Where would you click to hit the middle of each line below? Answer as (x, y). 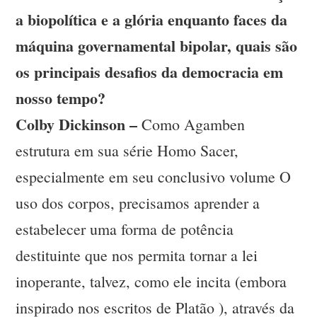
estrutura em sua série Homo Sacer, (127, 151)
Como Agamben (191, 125)
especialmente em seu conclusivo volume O (154, 177)
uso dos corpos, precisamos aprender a (138, 203)
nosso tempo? (61, 98)
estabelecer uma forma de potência (125, 229)
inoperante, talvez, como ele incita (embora (151, 282)
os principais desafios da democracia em (150, 72)
